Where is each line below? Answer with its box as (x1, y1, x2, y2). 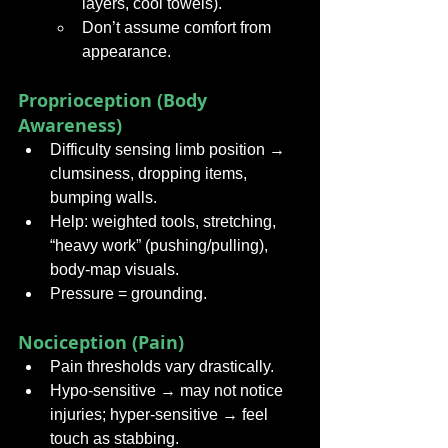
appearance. (82, 43, 171, 60)
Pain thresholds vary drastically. (50, 358, 274, 375)
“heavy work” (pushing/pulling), (50, 237, 272, 254)
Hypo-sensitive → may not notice (50, 382, 287, 399)
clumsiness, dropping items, (50, 165, 251, 182)
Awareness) (18, 113, 122, 138)
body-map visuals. (50, 261, 179, 278)
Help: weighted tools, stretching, (50, 213, 280, 230)
